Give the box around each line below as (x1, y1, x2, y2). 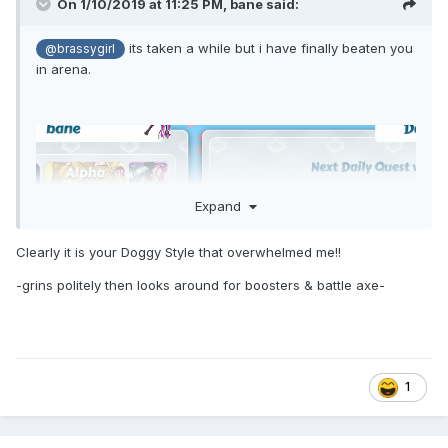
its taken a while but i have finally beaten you (124, 40, 413, 57)
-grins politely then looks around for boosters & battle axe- (16, 276, 385, 293)
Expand (194, 197, 249, 214)
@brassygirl (45, 42, 116, 57)
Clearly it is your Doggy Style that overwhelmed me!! (16, 243, 349, 260)
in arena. (36, 61, 91, 78)
